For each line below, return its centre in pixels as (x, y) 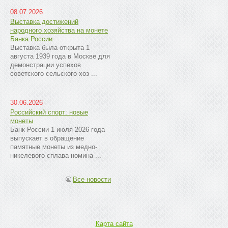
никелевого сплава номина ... (56, 155)
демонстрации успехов (46, 65)
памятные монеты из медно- (54, 147)
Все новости (92, 179)
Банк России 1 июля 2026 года (58, 130)
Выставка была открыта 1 (50, 48)
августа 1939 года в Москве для (60, 56)
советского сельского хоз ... (54, 74)
